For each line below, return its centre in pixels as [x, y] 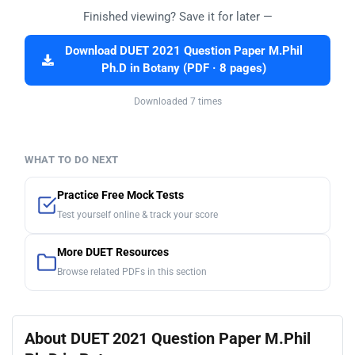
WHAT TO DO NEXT [72, 160]
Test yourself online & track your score [137, 215]
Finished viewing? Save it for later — [177, 17]
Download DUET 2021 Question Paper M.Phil [183, 52]
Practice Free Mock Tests [120, 196]
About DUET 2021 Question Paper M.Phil [168, 339]
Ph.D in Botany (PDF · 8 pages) [183, 69]
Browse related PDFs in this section [132, 272]
